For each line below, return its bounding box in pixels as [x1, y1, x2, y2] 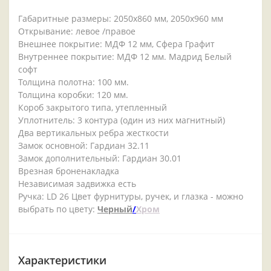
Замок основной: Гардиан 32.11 [18, 140, 149, 152]
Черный [97, 203, 132, 215]
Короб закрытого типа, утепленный [18, 102, 167, 114]
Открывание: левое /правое [18, 25, 135, 38]
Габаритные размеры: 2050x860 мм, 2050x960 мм [18, 13, 223, 25]
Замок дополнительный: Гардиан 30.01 [18, 152, 181, 165]
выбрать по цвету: [18, 203, 97, 215]
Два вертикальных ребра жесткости [18, 127, 169, 139]
